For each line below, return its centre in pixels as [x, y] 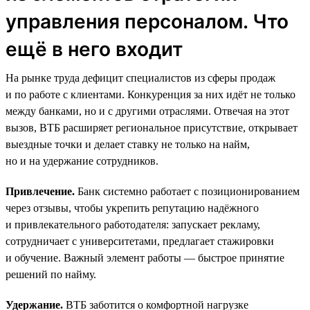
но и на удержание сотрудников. [82, 161]
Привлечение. [40, 191]
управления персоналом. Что [147, 21]
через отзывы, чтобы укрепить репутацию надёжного [132, 208]
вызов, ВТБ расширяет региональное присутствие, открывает [152, 127]
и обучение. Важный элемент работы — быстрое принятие [145, 257]
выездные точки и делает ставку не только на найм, [128, 144]
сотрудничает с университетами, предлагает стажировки [140, 241]
